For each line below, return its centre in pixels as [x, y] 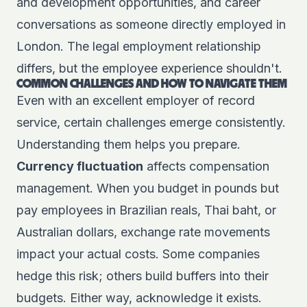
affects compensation [206, 166]
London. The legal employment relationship [139, 46]
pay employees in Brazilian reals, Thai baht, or [146, 210]
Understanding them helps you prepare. [128, 144]
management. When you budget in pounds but [148, 188]
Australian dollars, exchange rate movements [143, 232]
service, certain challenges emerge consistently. [151, 122]
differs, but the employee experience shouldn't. [149, 68]
